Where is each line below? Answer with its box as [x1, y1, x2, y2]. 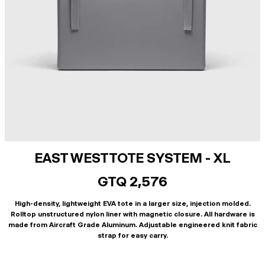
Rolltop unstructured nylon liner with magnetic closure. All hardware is [10, 210, 255, 218]
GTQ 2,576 [98, 173, 167, 190]
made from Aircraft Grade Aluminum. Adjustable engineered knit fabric [8, 221, 257, 229]
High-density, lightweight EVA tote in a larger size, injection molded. [14, 199, 251, 208]
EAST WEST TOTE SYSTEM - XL [34, 150, 231, 166]
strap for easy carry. [97, 231, 168, 240]
